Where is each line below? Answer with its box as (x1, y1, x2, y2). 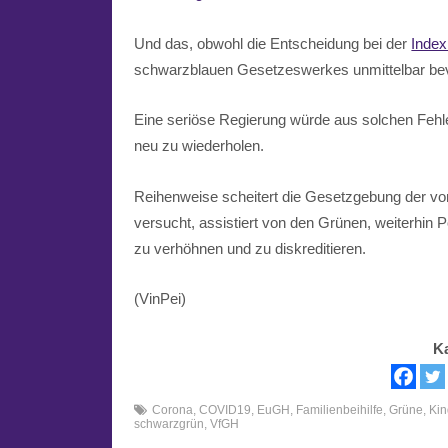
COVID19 (199, 403, 252, 418)
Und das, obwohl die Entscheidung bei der (134, 34, 412, 52)
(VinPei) (134, 289, 187, 307)
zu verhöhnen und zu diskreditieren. (134, 239, 367, 257)
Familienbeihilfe (296, 403, 384, 418)
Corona (152, 403, 194, 418)
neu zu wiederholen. (134, 137, 265, 155)
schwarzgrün (134, 417, 205, 432)
